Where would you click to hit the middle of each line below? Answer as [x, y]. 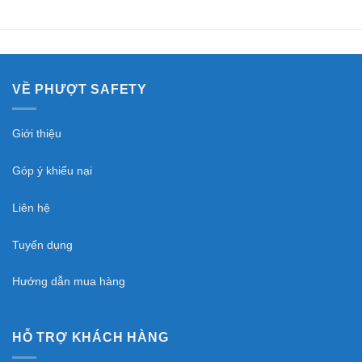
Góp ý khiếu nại [52, 170]
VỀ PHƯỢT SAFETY [80, 89]
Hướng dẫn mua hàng [69, 282]
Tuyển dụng [42, 244]
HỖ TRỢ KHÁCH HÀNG [90, 338]
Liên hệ [31, 207]
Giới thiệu [37, 134]
